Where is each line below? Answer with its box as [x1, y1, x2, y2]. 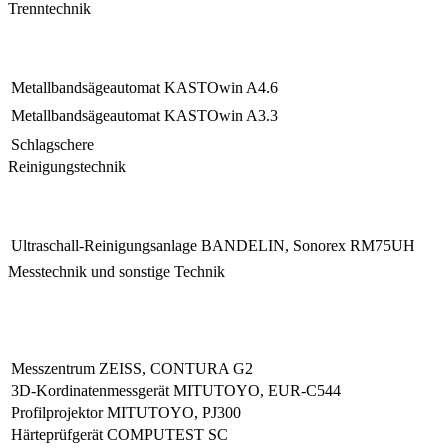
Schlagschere [11, 135, 94, 153]
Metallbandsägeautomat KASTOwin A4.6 [11, 78, 278, 96]
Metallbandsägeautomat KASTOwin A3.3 [11, 106, 278, 124]
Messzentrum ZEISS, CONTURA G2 [11, 359, 261, 377]
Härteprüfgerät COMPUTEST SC [11, 425, 228, 443]
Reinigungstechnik [8, 157, 126, 175]
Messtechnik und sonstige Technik [8, 262, 225, 280]
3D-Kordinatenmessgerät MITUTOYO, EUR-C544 [11, 381, 341, 399]
